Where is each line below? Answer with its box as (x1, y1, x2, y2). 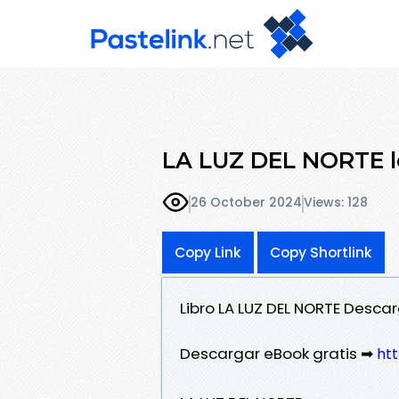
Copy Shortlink (270, 242, 372, 262)
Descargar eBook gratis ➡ (180, 342, 377, 364)
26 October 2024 (191, 193, 302, 212)
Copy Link (175, 242, 241, 262)
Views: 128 (304, 193, 368, 212)
